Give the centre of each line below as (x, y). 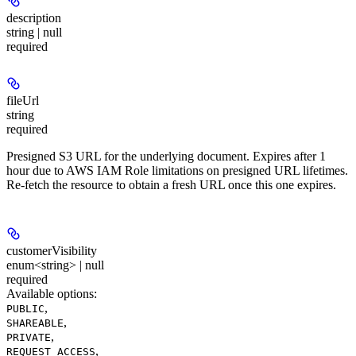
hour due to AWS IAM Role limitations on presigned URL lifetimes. (177, 170)
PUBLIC (25, 309)
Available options (50, 294)
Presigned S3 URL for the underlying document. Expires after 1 (166, 156)
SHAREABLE (35, 323)
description (34, 18)
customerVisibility (52, 251)
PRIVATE (29, 338)
